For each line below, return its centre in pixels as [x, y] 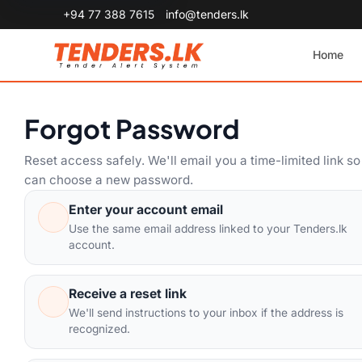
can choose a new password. [109, 180]
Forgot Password [133, 129]
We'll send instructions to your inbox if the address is [206, 313]
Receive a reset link [127, 294]
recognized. [99, 329]
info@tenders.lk [207, 14]
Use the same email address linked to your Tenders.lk [208, 228]
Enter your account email [145, 209]
